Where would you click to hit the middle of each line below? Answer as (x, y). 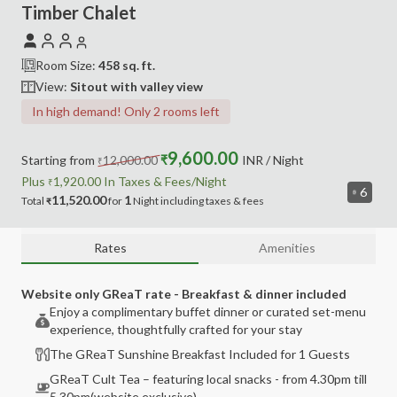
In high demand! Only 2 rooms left (126, 111)
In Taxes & (132, 181)
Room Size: (67, 65)
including (181, 201)
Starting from (58, 160)
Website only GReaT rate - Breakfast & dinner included (184, 294)
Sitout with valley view (136, 86)
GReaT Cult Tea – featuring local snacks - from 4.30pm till (208, 379)
